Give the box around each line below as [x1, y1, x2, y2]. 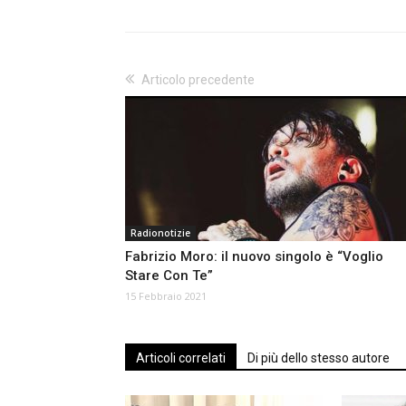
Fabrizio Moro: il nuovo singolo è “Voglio [125, 248, 383, 266]
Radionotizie [130, 227, 190, 240]
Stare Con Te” [125, 267, 213, 285]
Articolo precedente [141, 72, 255, 88]
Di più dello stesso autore [247, 351, 390, 366]
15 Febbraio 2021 [125, 289, 207, 304]
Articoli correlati [136, 351, 226, 366]
